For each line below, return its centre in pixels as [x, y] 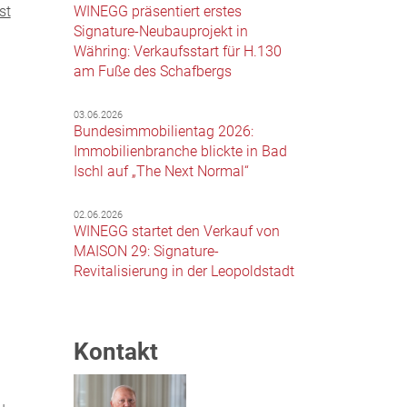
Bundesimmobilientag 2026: [164, 131]
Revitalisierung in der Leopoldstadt [184, 271]
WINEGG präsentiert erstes [158, 11]
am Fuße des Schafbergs [153, 71]
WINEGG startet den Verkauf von [177, 231]
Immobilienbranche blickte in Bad [181, 151]
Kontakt [116, 351]
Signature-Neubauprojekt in [161, 31]
